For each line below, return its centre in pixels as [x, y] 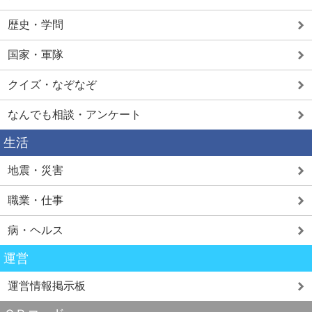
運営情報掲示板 [47, 286]
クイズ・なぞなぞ [52, 85]
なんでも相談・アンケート [75, 115]
